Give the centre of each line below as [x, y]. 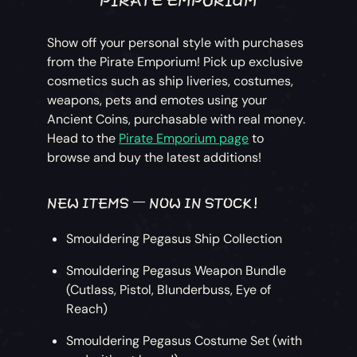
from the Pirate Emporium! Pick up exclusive [175, 62]
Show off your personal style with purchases [176, 43]
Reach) [87, 309]
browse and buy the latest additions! [155, 158]
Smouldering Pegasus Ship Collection [175, 239]
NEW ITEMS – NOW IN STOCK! [153, 202]
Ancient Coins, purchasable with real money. [177, 120]
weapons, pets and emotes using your [157, 100]
